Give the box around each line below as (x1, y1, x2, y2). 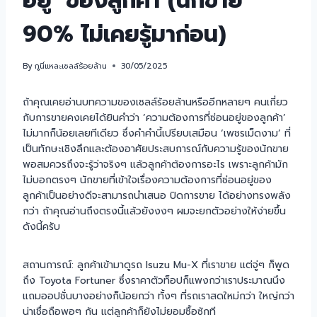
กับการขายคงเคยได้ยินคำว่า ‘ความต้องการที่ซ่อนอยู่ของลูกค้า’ (23, 110, 286, 125)
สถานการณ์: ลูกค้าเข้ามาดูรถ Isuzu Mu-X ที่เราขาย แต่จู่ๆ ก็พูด (23, 257, 289, 272)
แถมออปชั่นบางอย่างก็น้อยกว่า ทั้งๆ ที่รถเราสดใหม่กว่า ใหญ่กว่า (23, 288, 294, 304)
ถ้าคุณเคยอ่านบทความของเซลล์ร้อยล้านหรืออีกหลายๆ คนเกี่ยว (23, 94, 288, 110)
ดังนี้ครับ (23, 219, 60, 234)
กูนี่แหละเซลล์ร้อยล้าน (35, 59, 108, 72)
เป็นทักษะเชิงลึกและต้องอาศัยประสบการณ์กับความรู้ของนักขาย (23, 141, 289, 156)
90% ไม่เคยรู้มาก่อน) (23, 17, 226, 52)
